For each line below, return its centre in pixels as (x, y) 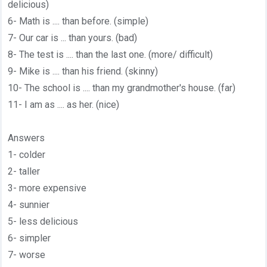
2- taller (25, 171)
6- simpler (30, 238)
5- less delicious (43, 221)
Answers (27, 138)
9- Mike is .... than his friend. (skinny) (83, 71)
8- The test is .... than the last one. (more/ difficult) (111, 55)
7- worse (27, 255)
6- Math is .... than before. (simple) (78, 21)
